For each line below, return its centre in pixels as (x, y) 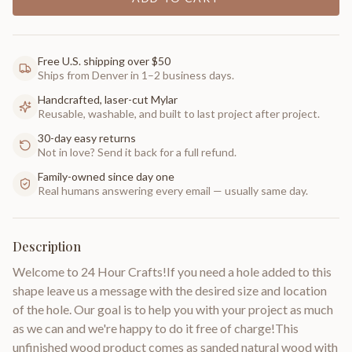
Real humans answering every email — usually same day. (173, 191)
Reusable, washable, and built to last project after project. (179, 114)
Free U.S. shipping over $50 (104, 61)
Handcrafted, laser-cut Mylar (108, 99)
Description (47, 246)
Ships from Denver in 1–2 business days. (136, 75)
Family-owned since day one (106, 176)
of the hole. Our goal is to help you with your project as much (173, 309)
